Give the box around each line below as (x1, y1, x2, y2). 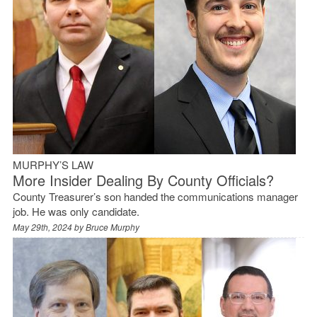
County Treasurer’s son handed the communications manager (12, 188, 298, 204)
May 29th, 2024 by (12, 220, 86, 233)
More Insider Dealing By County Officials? (12, 169, 274, 190)
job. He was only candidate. (12, 203, 139, 219)
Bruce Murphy (85, 220, 139, 233)
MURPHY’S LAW (12, 156, 93, 172)
